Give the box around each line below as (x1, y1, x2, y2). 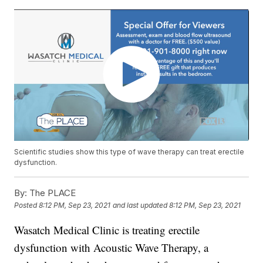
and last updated (113, 201, 168, 210)
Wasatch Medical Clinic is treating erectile (14, 222, 200, 238)
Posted (14, 201, 39, 210)
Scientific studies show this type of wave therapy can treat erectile (14, 147, 245, 157)
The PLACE (27, 187, 76, 199)
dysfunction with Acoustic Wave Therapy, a (14, 240, 209, 255)
